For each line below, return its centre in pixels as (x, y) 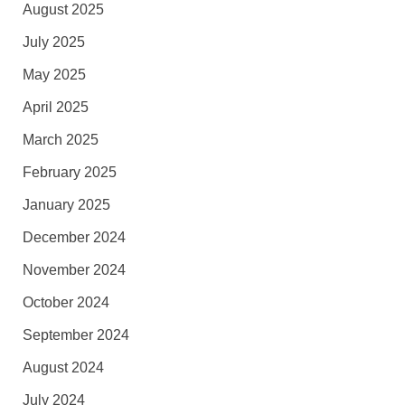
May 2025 (54, 74)
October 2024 (66, 302)
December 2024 (74, 237)
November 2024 (74, 269)
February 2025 (69, 172)
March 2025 (60, 139)
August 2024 (63, 367)
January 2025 (66, 204)
